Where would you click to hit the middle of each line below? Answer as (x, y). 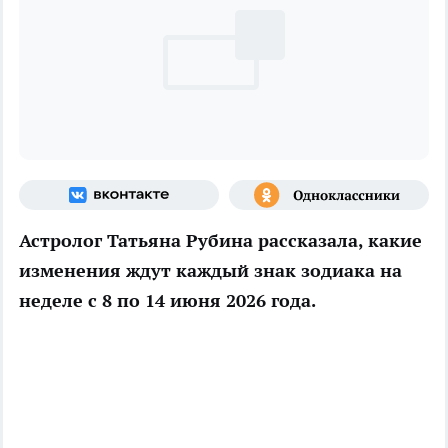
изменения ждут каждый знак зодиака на (210, 270)
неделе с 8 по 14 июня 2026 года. (167, 300)
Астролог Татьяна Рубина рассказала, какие (220, 240)
